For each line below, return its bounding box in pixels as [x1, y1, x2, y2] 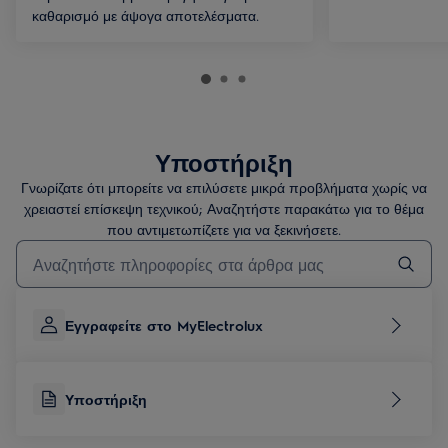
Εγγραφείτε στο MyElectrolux [65, 316, 263, 334]
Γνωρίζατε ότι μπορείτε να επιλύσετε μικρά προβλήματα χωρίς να [21, 178, 427, 196]
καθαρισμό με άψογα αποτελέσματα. [32, 6, 259, 24]
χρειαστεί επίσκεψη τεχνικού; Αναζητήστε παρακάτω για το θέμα [24, 199, 424, 217]
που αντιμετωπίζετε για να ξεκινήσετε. [107, 220, 341, 238]
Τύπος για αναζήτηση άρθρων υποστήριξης [15, 240, 251, 256]
